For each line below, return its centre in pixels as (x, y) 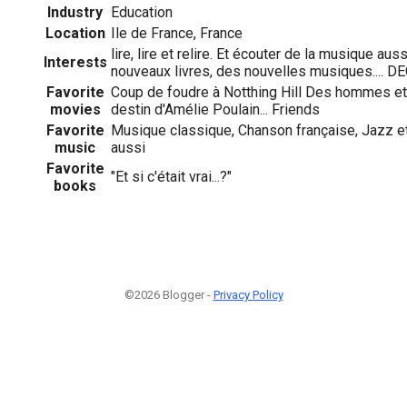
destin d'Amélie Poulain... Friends (215, 109)
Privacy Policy (248, 294)
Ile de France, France (177, 33)
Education (142, 12)
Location (75, 33)
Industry (75, 12)
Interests (75, 62)
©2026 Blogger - (169, 294)
